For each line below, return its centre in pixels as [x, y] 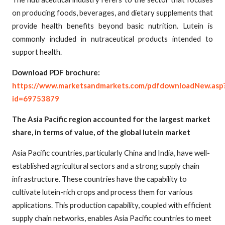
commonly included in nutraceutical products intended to [113, 39]
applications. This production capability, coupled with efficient [112, 205]
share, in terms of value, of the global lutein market [101, 132]
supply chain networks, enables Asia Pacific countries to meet [112, 218]
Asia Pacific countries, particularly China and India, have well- [111, 152]
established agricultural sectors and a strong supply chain [106, 165]
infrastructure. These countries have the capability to [99, 179]
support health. [37, 52]
